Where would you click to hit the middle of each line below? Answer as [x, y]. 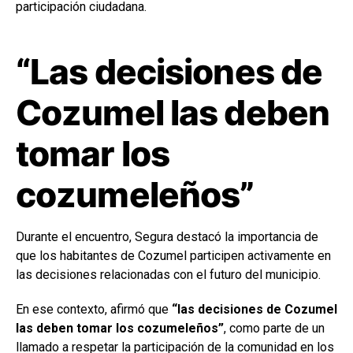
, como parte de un [274, 328]
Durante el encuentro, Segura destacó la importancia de [167, 236]
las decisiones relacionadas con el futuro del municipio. [168, 274]
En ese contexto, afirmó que [94, 309]
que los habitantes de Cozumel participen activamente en [173, 255]
